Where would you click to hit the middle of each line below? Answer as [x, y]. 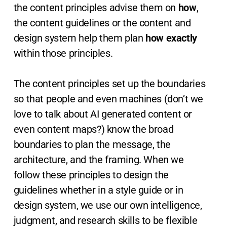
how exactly [171, 38]
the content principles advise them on [96, 8]
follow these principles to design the [91, 175]
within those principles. [63, 53]
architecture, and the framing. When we [99, 160]
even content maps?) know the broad [93, 129]
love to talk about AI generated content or [103, 114]
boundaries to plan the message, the [92, 145]
